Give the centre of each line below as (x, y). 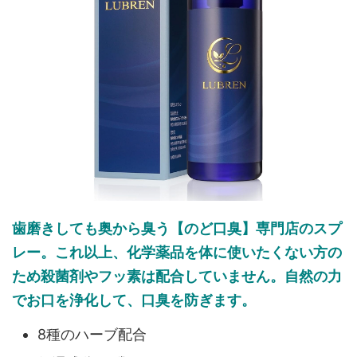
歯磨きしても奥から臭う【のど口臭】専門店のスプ (177, 228)
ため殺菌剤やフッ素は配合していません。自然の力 (177, 276)
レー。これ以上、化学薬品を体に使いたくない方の (177, 252)
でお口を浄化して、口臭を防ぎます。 (134, 300)
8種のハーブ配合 (92, 335)
